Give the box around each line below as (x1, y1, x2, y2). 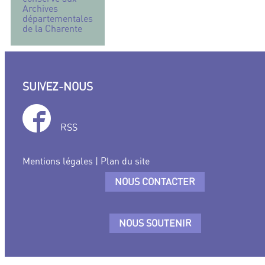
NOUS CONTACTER (115, 176, 195, 188)
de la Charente (22, 22, 82, 34)
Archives (22, 2, 58, 14)
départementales (22, 12, 93, 24)
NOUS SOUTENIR (118, 217, 192, 230)
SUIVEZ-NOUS (22, 79, 93, 94)
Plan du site (101, 155, 150, 167)
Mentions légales (22, 155, 93, 167)
